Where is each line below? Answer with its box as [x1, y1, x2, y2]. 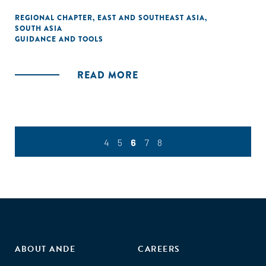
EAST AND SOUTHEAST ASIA [97, 12, 205, 23]
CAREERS [138, 243, 180, 256]
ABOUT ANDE [15, 243, 75, 256]
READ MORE [77, 68, 138, 82]
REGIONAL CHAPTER [15, 12, 93, 23]
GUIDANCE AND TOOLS [15, 34, 103, 45]
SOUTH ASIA [15, 23, 62, 34]
